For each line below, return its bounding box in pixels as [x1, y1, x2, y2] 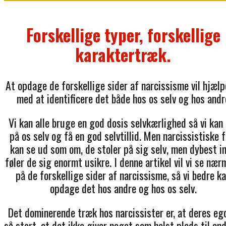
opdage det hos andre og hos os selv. [49, 180, 197, 196]
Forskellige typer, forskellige [26, 23, 220, 48]
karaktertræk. [75, 42, 171, 68]
